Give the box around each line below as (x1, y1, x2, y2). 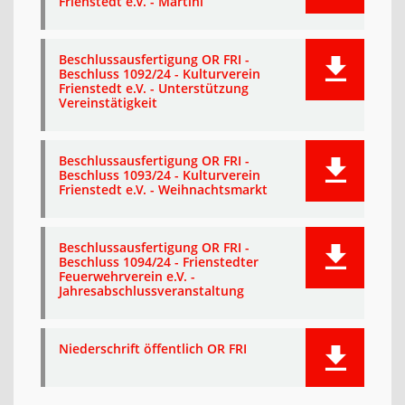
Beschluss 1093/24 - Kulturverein (59, 166, 260, 184)
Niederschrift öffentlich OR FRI (59, 340, 247, 357)
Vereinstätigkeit (59, 94, 157, 111)
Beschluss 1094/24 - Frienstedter (59, 253, 259, 270)
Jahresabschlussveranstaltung (59, 282, 244, 299)
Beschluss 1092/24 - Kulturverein (59, 65, 260, 82)
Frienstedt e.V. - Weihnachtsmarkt (59, 181, 268, 198)
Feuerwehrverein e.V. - (59, 268, 195, 285)
